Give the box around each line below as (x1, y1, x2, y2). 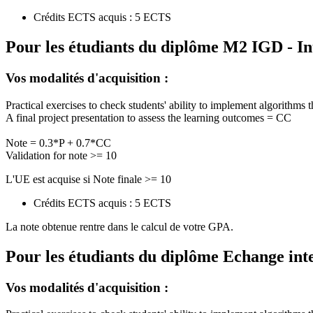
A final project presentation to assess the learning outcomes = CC (6, 111, 291, 124)
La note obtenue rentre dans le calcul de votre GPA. (6, 220, 233, 233)
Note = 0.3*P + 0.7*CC (6, 136, 111, 149)
